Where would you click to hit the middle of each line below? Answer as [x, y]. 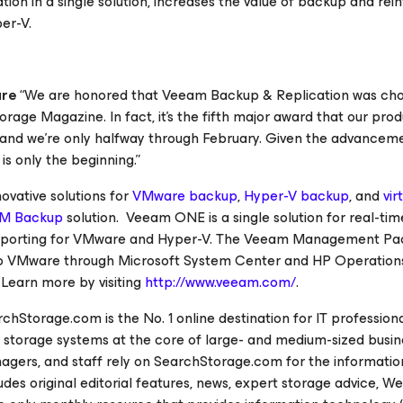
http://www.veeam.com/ [220, 282]
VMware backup [185, 196]
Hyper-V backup [296, 196]
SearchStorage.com [218, 361]
